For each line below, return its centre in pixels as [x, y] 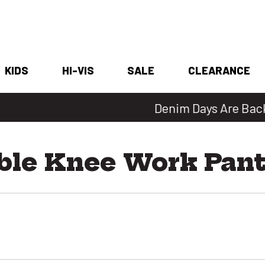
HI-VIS [78, 70]
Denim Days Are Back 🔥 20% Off [132, 107]
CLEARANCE [219, 70]
